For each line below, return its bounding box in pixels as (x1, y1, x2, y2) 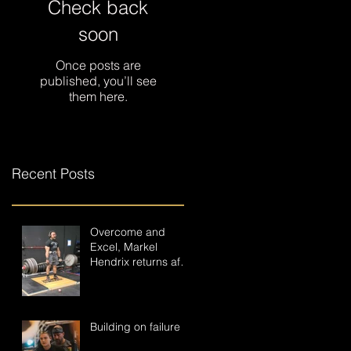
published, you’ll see (39, 73, 157, 89)
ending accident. (90, 284, 175, 299)
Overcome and (90, 225, 165, 239)
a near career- (90, 270, 162, 284)
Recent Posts (12, 165, 95, 183)
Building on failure (90, 320, 180, 334)
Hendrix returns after (90, 255, 194, 269)
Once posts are (55, 57, 141, 73)
